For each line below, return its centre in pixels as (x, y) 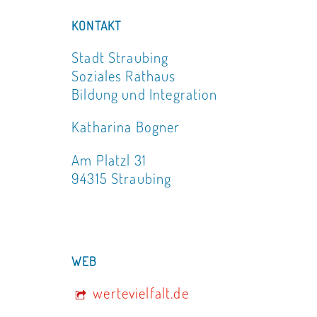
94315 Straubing (122, 179)
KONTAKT (97, 25)
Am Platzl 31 (109, 160)
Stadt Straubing (120, 57)
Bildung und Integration (145, 94)
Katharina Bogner (126, 127)
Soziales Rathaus (124, 75)
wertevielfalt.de (139, 293)
